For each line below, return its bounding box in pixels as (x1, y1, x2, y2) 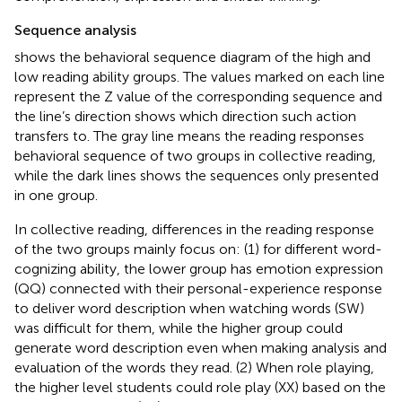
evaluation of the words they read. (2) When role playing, (14, 358, 374, 376)
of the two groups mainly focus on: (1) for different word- (14, 240, 382, 258)
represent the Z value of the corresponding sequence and (14, 87, 382, 105)
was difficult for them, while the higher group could (14, 319, 343, 336)
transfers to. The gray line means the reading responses (14, 127, 364, 144)
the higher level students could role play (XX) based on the (14, 378, 386, 396)
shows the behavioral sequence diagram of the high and (14, 48, 371, 66)
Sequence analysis (14, 21, 136, 39)
